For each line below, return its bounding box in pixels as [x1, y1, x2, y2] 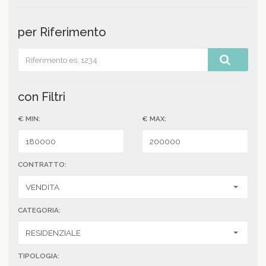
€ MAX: [142, 115, 166, 123]
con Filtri [18, 90, 65, 104]
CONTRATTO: [18, 160, 66, 169]
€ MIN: [18, 115, 40, 123]
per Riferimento [18, 25, 106, 39]
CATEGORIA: [18, 206, 61, 214]
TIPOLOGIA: [18, 252, 59, 260]
